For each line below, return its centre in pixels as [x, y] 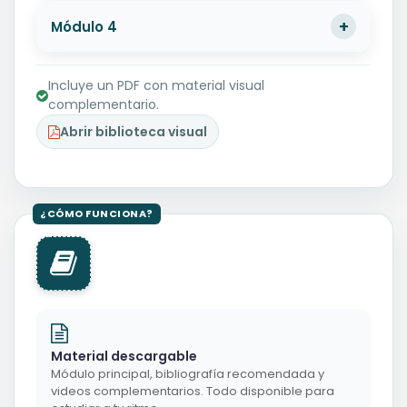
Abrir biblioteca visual [134, 132]
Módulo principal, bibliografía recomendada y [188, 374]
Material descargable [124, 357]
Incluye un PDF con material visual [156, 86]
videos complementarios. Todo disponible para [193, 392]
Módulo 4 [84, 26]
